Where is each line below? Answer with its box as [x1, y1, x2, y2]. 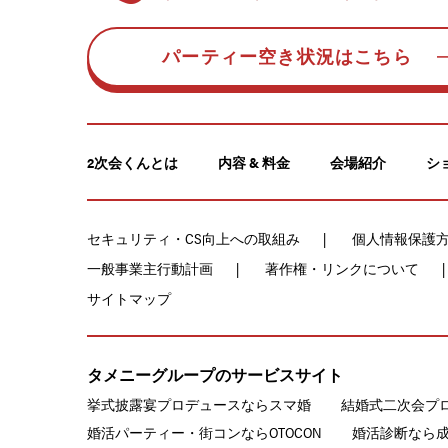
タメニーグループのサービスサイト [87, 363, 343, 386]
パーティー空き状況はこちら [162, 47, 412, 67]
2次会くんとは [87, 152, 178, 172]
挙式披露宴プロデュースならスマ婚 [87, 394, 311, 414]
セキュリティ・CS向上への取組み [87, 228, 300, 248]
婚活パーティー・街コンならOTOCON [87, 422, 322, 442]
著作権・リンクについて [265, 258, 419, 278]
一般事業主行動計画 [87, 258, 213, 278]
